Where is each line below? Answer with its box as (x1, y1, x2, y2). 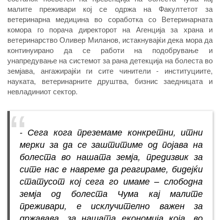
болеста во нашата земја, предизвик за (20, 150, 203, 163)
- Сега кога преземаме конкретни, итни (20, 126, 203, 138)
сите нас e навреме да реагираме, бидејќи (20, 163, 203, 175)
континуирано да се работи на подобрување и (7, 45, 213, 55)
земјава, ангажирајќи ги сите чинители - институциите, (7, 65, 213, 76)
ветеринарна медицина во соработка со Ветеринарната (7, 14, 213, 25)
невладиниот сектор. (7, 86, 78, 97)
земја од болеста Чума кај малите (20, 187, 203, 200)
